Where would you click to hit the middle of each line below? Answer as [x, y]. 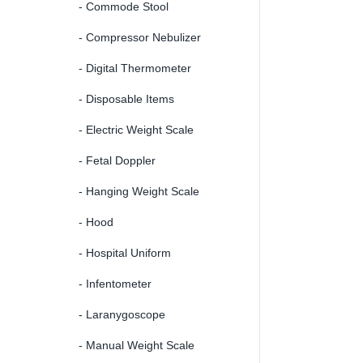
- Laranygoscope [122, 314]
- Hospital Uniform [125, 252]
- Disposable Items [126, 98]
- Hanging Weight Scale [139, 191]
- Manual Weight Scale [137, 345]
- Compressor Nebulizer [140, 37]
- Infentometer [115, 283]
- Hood [96, 222]
